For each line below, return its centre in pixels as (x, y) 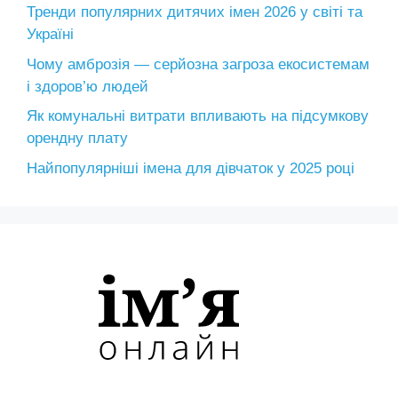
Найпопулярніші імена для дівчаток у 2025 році (191, 168)
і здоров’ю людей (88, 86)
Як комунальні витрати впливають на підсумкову (198, 116)
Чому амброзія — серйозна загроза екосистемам (198, 64)
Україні (50, 34)
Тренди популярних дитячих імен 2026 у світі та (195, 12)
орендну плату (77, 138)
